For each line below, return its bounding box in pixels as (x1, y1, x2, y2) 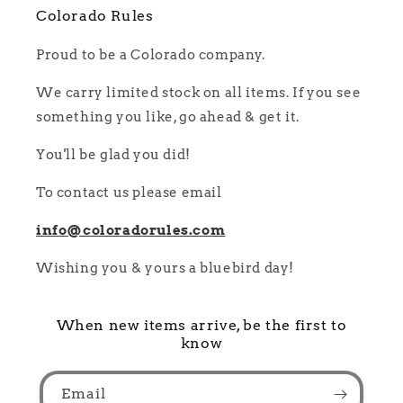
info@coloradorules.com (36, 222, 226, 239)
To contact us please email (36, 184, 222, 201)
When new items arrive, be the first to (56, 317, 347, 335)
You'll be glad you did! (36, 147, 191, 164)
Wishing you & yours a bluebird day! (36, 260, 294, 277)
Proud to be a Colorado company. (36, 47, 265, 64)
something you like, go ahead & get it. (36, 109, 300, 126)
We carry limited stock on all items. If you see (36, 85, 362, 102)
